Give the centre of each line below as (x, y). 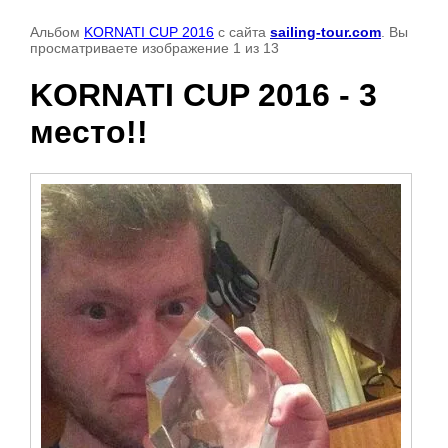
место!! (89, 132)
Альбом (57, 32)
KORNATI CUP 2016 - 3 (203, 95)
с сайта (242, 32)
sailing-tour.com (325, 32)
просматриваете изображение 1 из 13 (154, 48)
